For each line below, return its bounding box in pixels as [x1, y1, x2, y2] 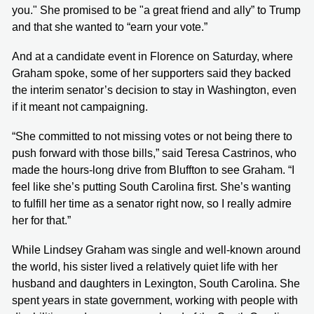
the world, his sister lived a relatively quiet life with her [12, 261, 278, 273]
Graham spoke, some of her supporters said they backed [12, 67, 291, 80]
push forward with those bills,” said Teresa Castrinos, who [12, 147, 296, 160]
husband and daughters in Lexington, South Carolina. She [12, 278, 300, 290]
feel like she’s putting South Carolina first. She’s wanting [12, 181, 291, 193]
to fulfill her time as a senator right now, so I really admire [12, 198, 292, 210]
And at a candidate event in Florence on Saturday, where [12, 50, 293, 63]
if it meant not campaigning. [12, 101, 148, 114]
